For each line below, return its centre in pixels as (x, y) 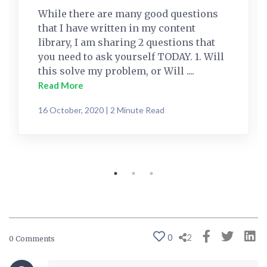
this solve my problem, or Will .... (116, 71)
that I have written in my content (117, 28)
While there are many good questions (128, 14)
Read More (61, 86)
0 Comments (32, 238)
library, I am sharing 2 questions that (127, 43)
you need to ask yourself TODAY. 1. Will (131, 57)
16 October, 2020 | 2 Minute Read (101, 110)
